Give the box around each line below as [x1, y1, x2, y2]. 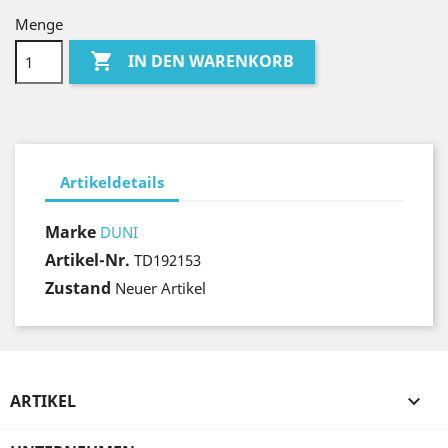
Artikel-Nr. [45, 249, 130, 271]
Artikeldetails [60, 171, 164, 192]
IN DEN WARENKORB [128, 50, 295, 73]
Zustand [45, 277, 111, 299]
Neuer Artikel [115, 278, 206, 298]
